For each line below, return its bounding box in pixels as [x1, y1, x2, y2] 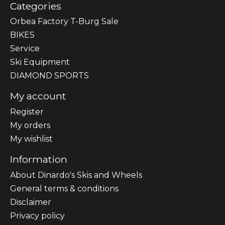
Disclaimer [10, 197, 51, 207]
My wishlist [10, 134, 53, 144]
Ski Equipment [10, 57, 70, 67]
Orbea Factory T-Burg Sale [10, 17, 119, 27]
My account [10, 90, 66, 102]
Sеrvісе [10, 44, 40, 54]
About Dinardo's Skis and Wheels [10, 170, 142, 180]
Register [10, 106, 44, 117]
